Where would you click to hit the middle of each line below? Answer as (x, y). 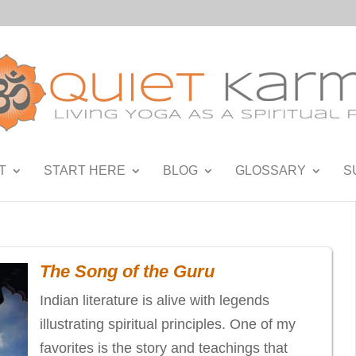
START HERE (84, 170)
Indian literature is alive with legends (155, 300)
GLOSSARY (270, 170)
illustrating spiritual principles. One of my (168, 324)
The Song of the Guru (127, 271)
